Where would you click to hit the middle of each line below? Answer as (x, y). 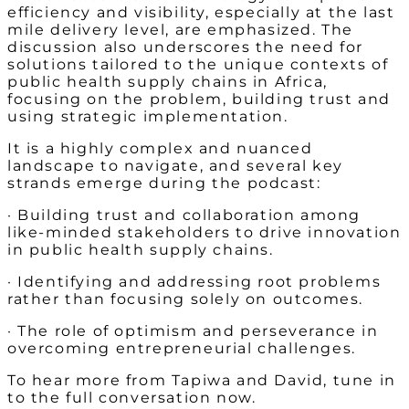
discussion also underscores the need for (186, 47)
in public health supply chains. (141, 250)
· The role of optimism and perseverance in (193, 331)
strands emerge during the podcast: (164, 184)
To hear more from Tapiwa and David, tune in (202, 381)
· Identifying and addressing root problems (194, 282)
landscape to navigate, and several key (175, 166)
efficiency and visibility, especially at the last (201, 13)
